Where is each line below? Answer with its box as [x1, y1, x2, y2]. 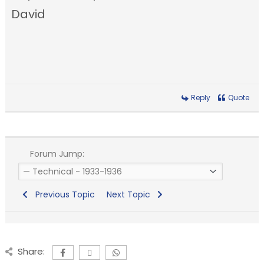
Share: [17, 245, 45, 258]
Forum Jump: [27, 148, 84, 160]
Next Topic [106, 189, 155, 201]
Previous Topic [30, 189, 95, 201]
